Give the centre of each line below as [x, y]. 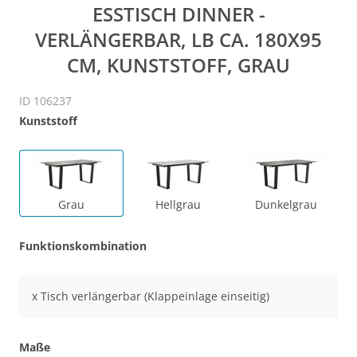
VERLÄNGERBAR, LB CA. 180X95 [178, 40]
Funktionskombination [83, 245]
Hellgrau [178, 204]
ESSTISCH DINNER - [178, 14]
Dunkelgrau [286, 204]
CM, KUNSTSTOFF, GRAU [178, 65]
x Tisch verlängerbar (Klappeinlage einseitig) [151, 296]
